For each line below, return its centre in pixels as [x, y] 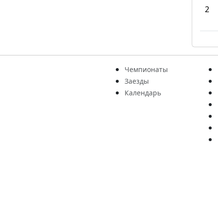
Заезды [137, 81]
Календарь [143, 93]
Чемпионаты [146, 69]
